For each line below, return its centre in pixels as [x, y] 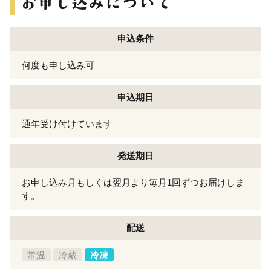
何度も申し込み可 [58, 65]
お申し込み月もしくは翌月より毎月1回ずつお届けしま [133, 182]
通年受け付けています [67, 123]
